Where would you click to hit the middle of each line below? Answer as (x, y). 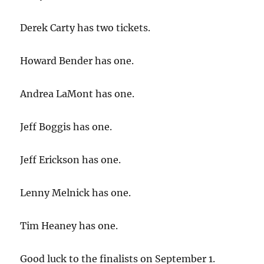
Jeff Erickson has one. (71, 160)
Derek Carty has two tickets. (85, 28)
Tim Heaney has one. (69, 226)
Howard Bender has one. (77, 61)
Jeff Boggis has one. (66, 127)
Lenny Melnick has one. (76, 193)
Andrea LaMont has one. (77, 94)
